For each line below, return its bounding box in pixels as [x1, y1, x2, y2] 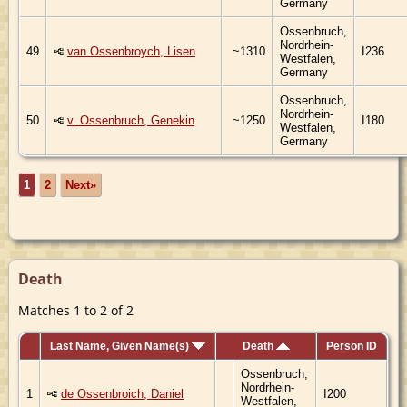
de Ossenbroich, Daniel [61, 386, 184, 401]
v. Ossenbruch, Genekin [67, 113, 194, 127]
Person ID [326, 339, 377, 352]
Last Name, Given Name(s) [50, 339, 192, 352]
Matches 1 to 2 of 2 [18, 301, 134, 319]
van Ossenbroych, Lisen [67, 44, 195, 58]
